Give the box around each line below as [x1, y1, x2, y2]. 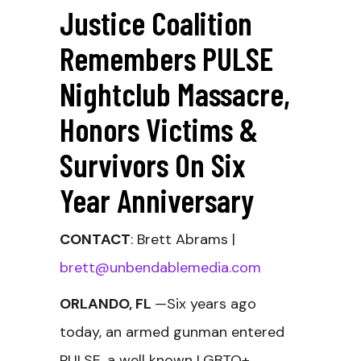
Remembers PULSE [60, 39, 273, 77]
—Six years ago [155, 294, 256, 313]
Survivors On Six [60, 145, 246, 184]
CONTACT [60, 230, 131, 249]
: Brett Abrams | [131, 230, 235, 249]
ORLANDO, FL [60, 294, 155, 313]
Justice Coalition [60, 3, 252, 42]
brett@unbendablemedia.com [60, 258, 261, 277]
